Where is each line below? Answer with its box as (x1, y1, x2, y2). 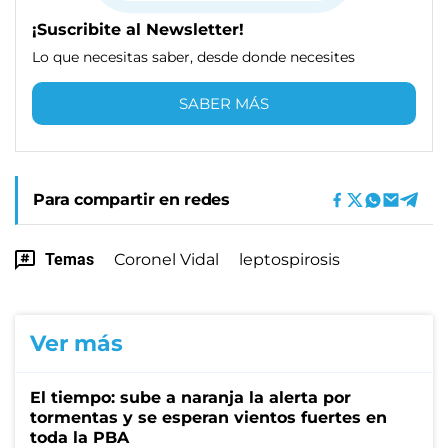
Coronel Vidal (114, 250, 219, 270)
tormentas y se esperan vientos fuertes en (30, 408, 387, 428)
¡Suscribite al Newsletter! (32, 20, 244, 40)
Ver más (30, 330, 123, 358)
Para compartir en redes (33, 190, 230, 210)
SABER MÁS (179, 94, 269, 114)
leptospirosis (239, 250, 340, 270)
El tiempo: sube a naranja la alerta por (30, 388, 351, 408)
